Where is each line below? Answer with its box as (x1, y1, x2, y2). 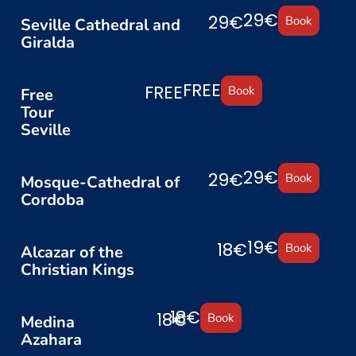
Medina (20, 311, 75, 333)
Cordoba (20, 188, 84, 211)
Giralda (20, 31, 75, 53)
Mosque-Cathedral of (20, 171, 180, 193)
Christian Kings (20, 258, 134, 281)
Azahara (20, 328, 82, 350)
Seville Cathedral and (20, 14, 180, 36)
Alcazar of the (20, 241, 123, 263)
